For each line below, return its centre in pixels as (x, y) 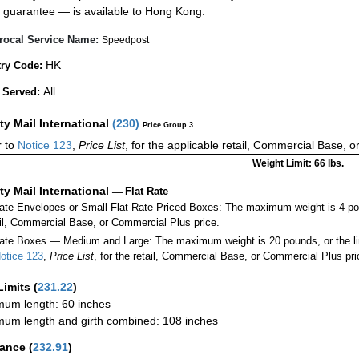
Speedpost (125, 40)
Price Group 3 (168, 125)
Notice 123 (43, 145)
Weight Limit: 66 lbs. (298, 163)
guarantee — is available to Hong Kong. (104, 12)
